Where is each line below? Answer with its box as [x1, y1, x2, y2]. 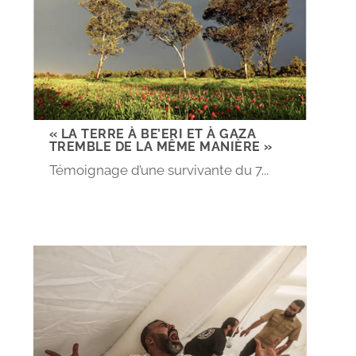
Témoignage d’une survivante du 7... [48, 161, 269, 178]
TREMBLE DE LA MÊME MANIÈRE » [48, 138, 273, 154]
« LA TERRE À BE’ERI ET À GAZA [48, 126, 257, 141]
